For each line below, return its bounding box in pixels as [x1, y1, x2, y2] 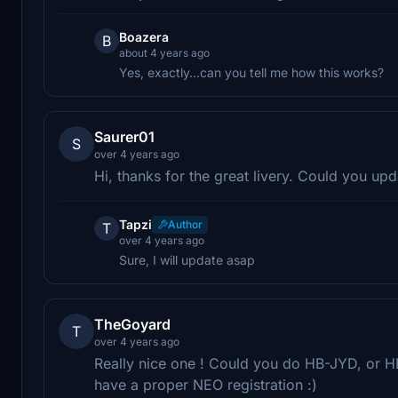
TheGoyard [94, 314, 171, 333]
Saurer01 [94, 127, 155, 146]
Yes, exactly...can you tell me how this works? [119, 64, 384, 80]
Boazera [119, 28, 169, 44]
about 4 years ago [119, 45, 210, 60]
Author [168, 217, 203, 231]
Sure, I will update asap [119, 251, 255, 267]
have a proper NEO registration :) [94, 375, 317, 394]
